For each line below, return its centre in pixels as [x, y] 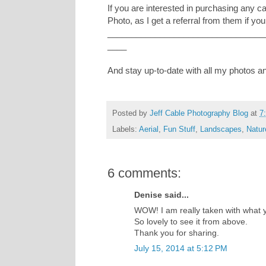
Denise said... [161, 194]
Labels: [126, 129]
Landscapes [221, 129]
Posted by [131, 113]
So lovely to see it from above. [191, 221]
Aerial [149, 129]
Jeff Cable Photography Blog [199, 113]
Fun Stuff [179, 129]
